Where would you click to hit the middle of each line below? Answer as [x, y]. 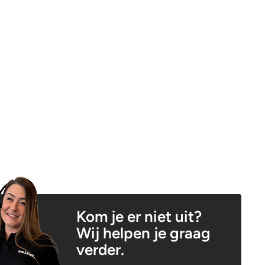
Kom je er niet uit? [139, 216]
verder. [100, 250]
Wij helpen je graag [143, 233]
